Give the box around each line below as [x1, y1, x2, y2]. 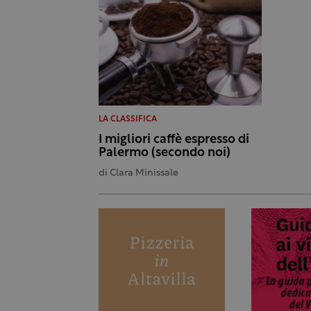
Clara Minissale [110, 167, 178, 178]
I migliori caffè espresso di [99, 133, 249, 146]
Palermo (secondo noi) [99, 146, 230, 160]
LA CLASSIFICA [99, 115, 157, 124]
